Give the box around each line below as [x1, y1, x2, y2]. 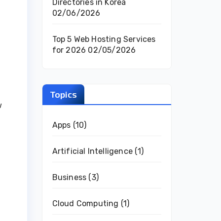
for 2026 [52, 45, 86, 55]
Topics [49, 89, 77, 100]
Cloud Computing [52, 199, 119, 208]
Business [52, 173, 87, 182]
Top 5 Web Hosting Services [52, 35, 156, 44]
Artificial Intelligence [52, 147, 133, 156]
